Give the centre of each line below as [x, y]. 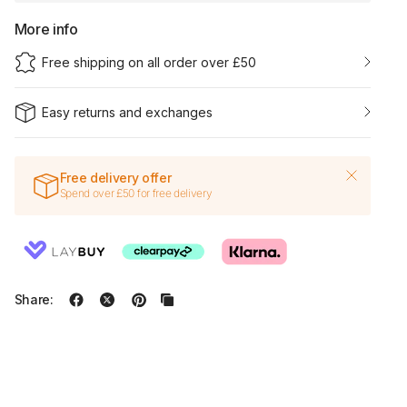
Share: [34, 299]
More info [46, 29]
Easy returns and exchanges [127, 112]
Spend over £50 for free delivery [136, 193]
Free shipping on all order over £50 [149, 62]
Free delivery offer [115, 178]
